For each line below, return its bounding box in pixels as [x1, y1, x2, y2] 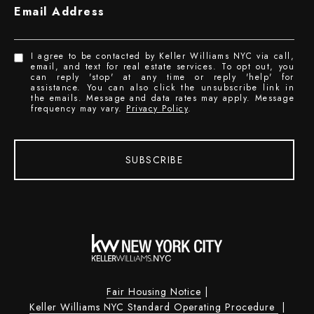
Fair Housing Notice [106, 284, 201, 299]
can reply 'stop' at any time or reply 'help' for [31, 70, 294, 83]
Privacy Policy [126, 102, 189, 115]
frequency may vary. [31, 102, 127, 115]
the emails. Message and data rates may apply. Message [31, 91, 294, 104]
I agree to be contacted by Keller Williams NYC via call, [31, 49, 294, 62]
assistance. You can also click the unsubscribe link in [31, 81, 294, 94]
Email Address [14, 3, 105, 20]
